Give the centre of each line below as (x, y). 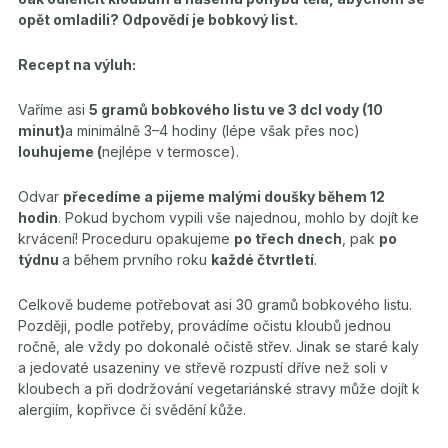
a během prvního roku (136, 259)
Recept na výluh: (77, 64)
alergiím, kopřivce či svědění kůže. (132, 409)
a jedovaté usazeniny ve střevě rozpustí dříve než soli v (203, 367)
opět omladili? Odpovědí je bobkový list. (158, 19)
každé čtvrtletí (262, 259)
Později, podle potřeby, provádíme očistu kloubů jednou (204, 325)
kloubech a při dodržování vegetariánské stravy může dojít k (219, 388)
